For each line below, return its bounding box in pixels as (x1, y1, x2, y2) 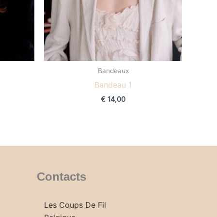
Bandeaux (97, 67, 129, 75)
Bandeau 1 (94, 80, 132, 90)
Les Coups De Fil (44, 200, 106, 210)
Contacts (37, 170, 86, 184)
